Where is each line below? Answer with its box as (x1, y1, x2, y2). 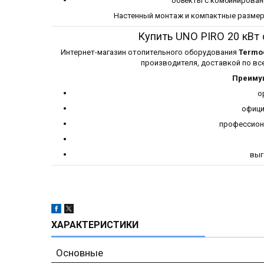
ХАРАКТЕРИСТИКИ (51, 219, 138, 230)
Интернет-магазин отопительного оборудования (61, 48, 239, 57)
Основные (56, 246, 103, 259)
